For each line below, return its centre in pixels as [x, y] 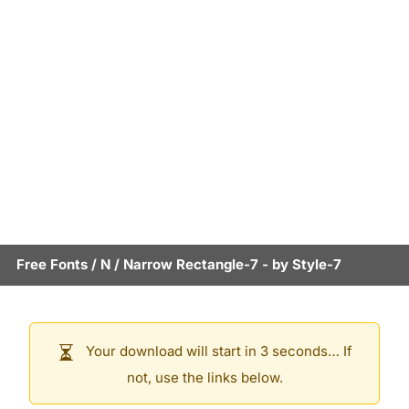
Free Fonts [52, 264]
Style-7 [317, 264]
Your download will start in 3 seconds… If [217, 351]
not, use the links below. [204, 378]
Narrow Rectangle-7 [191, 264]
